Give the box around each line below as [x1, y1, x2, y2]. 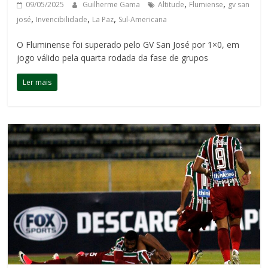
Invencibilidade [36, 14, 88, 25]
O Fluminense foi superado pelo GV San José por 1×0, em [17, 39, 240, 51]
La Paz [92, 14, 114, 25]
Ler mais [23, 77, 52, 88]
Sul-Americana [118, 14, 167, 25]
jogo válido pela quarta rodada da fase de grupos [17, 52, 209, 64]
